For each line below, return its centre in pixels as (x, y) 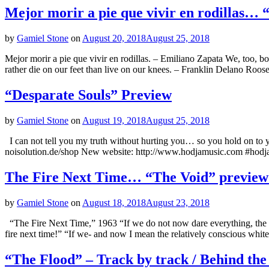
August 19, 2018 (114, 120)
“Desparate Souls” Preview (88, 95)
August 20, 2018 (114, 38)
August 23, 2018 (178, 202)
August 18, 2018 (114, 202)
